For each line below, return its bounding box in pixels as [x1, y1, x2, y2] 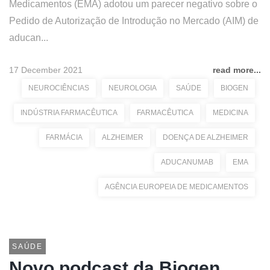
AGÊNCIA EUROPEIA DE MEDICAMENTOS [105, 183, 248, 191]
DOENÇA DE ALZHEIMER [163, 133, 248, 142]
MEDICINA [213, 108, 248, 117]
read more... [213, 65, 261, 75]
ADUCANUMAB [161, 158, 213, 166]
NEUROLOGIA [108, 84, 157, 92]
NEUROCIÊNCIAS [28, 84, 89, 92]
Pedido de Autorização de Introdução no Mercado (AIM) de [9, 16, 259, 26]
